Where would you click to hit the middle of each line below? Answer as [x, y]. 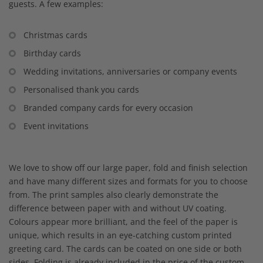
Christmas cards [55, 35]
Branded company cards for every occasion [108, 107]
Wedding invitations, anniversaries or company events [130, 71]
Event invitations [56, 126]
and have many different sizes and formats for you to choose [128, 181]
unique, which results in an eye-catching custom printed [120, 235]
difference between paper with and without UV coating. [118, 208]
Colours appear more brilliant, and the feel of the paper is [123, 221]
